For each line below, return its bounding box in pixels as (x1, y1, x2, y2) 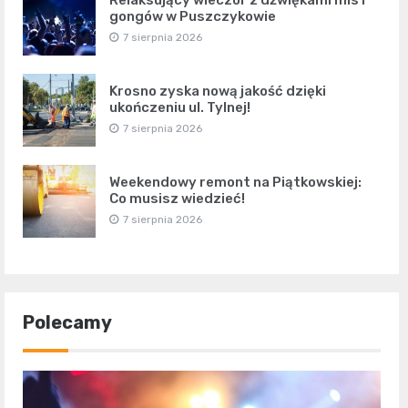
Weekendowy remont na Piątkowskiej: (109, 173, 362, 190)
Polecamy (23, 311, 112, 333)
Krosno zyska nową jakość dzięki (109, 82, 326, 99)
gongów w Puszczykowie (109, 7, 276, 25)
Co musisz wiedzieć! (109, 189, 245, 207)
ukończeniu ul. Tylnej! (109, 98, 250, 116)
